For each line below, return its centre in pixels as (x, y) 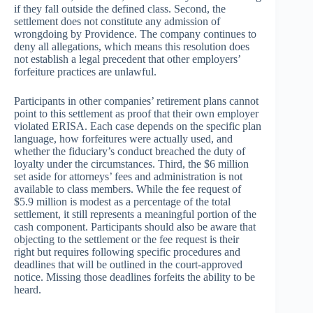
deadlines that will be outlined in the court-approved (128, 264)
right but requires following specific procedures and (127, 252)
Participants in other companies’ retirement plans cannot (136, 101)
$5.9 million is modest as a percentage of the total (122, 201)
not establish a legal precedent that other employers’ (127, 59)
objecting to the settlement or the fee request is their (126, 239)
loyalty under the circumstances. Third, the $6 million (131, 163)
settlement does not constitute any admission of (117, 21)
